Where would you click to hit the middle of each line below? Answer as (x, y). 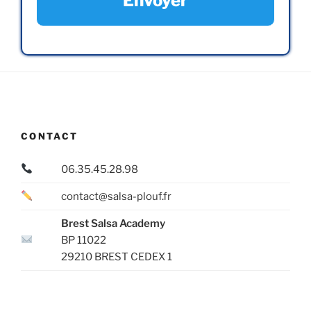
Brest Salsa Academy (113, 223)
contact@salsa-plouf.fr (116, 196)
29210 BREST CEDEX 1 (116, 257)
